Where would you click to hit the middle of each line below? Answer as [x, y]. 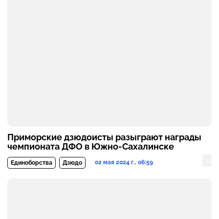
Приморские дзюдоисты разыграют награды [104, 137]
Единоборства [32, 163]
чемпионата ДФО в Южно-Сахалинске [91, 147]
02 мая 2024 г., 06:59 [124, 163]
